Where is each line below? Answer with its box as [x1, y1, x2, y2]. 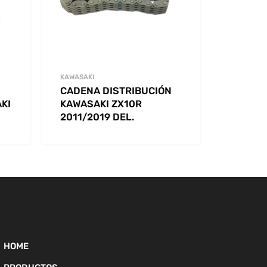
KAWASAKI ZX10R [60, 98, 142, 110]
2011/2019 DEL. [60, 111, 134, 123]
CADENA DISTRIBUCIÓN [60, 85, 172, 97]
